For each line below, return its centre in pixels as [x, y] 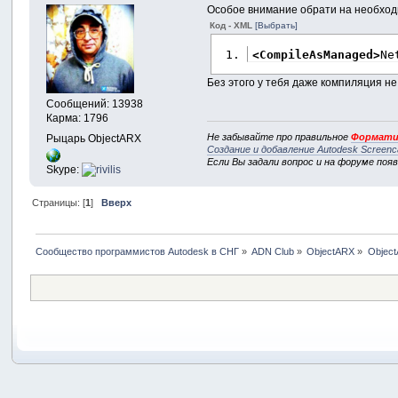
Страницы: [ [58, 203]
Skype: [64, 170]
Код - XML [233, 25]
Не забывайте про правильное [279, 137]
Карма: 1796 [78, 119]
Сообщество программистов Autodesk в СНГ [137, 252]
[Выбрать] [277, 25]
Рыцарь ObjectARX [94, 138]
